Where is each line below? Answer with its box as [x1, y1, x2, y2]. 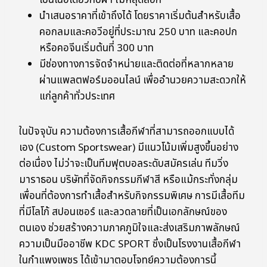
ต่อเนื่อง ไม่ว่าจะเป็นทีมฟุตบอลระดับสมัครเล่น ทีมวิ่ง [19, 156, 228, 172]
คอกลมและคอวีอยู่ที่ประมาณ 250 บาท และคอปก [39, 24, 237, 41]
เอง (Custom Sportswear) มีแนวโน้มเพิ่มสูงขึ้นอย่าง [19, 140, 238, 156]
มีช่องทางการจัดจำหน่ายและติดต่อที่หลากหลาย [39, 57, 234, 73]
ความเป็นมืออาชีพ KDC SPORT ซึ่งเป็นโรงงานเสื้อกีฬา [19, 237, 241, 253]
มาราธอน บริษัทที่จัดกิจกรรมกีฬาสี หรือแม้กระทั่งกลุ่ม [19, 172, 238, 188]
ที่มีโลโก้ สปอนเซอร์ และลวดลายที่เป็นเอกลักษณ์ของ [19, 204, 227, 221]
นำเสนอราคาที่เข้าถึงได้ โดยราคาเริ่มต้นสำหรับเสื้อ [39, 8, 241, 24]
